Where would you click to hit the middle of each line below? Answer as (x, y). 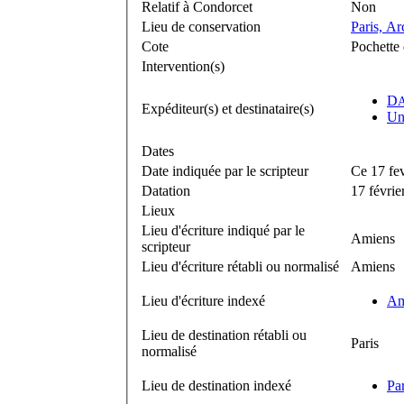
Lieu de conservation (201, 27)
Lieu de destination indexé (216, 386)
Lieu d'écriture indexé (203, 301)
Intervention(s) (183, 67)
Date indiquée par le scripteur (225, 171)
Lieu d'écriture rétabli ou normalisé (240, 267)
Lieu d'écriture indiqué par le (223, 231)
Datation (166, 191)
